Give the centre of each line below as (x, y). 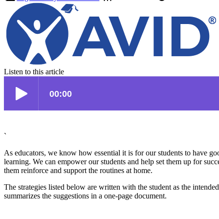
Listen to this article (34, 72)
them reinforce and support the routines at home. (78, 171)
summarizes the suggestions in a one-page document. (85, 196)
